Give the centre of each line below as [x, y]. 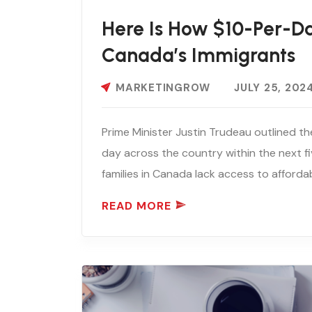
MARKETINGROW [163, 87]
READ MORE [136, 205]
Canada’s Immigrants [198, 55]
